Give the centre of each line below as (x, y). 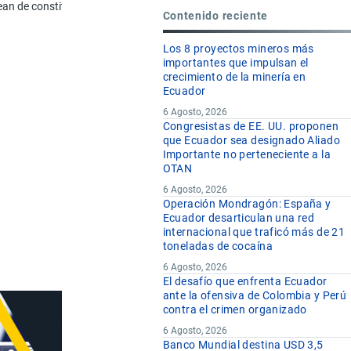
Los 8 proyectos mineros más (238, 49)
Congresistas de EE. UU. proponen (250, 127)
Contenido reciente (215, 15)
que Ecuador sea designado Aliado (251, 141)
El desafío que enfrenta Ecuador (245, 282)
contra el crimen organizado (235, 310)
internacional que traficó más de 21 (254, 232)
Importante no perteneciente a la (246, 155)
